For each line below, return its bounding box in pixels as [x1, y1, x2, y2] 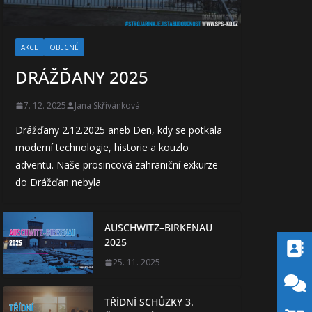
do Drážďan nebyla [15, 175, 101, 189]
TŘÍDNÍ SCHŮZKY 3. [104, 295, 194, 309]
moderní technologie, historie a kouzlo [15, 141, 189, 155]
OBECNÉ [49, 42, 79, 53]
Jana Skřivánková [75, 100, 140, 112]
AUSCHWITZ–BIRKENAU [104, 221, 212, 235]
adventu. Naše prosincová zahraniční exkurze [15, 158, 218, 172]
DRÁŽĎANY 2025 [15, 65, 148, 89]
